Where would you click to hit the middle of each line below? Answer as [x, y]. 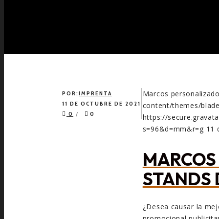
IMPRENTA [95, 93]
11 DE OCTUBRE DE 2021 [101, 103]
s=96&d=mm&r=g [173, 129]
